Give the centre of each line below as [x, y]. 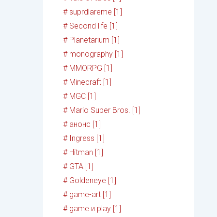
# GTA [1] [78, 167]
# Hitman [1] [83, 153]
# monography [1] [93, 54]
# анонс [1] [82, 124]
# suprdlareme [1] [93, 12]
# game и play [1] [92, 209]
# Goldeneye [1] [90, 181]
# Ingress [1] [84, 139]
